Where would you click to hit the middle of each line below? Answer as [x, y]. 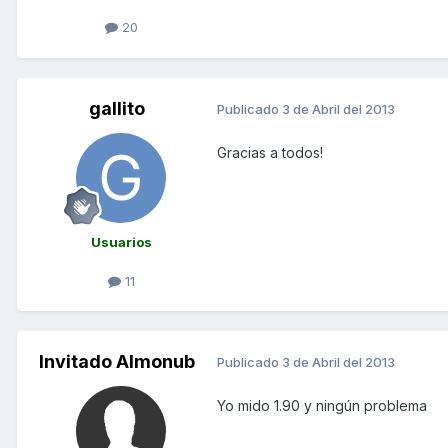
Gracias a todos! [270, 152]
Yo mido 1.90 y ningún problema [322, 405]
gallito [117, 108]
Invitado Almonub [117, 361]
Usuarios [121, 241]
